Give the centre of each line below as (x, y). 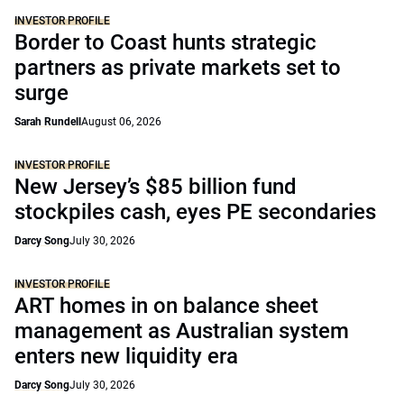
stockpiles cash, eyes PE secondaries (195, 212)
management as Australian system (182, 331)
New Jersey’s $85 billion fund (156, 187)
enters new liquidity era (126, 356)
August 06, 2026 (121, 122)
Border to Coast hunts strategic (165, 42)
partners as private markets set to (178, 68)
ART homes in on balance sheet (166, 306)
